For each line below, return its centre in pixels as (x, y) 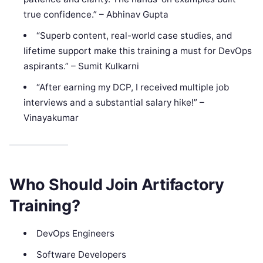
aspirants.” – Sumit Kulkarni (82, 66)
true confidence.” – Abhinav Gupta (96, 15)
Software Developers (81, 254)
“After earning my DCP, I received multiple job (132, 87)
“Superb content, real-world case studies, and (134, 36)
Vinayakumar (51, 118)
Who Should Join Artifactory (117, 184)
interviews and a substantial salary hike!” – (114, 103)
